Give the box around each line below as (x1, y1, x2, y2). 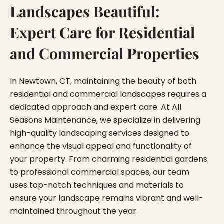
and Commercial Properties (10, 43, 199, 63)
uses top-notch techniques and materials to (10, 179, 184, 191)
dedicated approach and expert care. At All (10, 101, 181, 113)
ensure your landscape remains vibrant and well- (10, 192, 203, 204)
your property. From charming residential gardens (10, 153, 207, 165)
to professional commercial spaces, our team (10, 166, 189, 178)
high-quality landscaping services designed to (10, 127, 189, 139)
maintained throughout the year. (10, 205, 138, 217)
